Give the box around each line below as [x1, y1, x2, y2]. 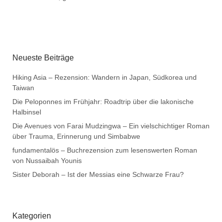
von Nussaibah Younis [12, 156, 82, 165]
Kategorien [12, 211, 51, 220]
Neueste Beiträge [12, 53, 74, 62]
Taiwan [12, 83, 34, 92]
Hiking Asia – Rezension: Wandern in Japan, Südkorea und [12, 73, 197, 81]
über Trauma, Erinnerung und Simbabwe [12, 132, 140, 140]
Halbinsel [12, 108, 41, 116]
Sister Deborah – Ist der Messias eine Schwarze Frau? [12, 170, 184, 178]
